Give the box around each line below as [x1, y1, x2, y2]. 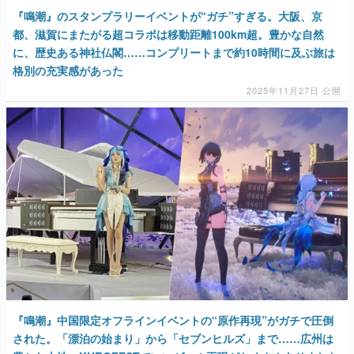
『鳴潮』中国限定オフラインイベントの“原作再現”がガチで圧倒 [13, 311, 333, 328]
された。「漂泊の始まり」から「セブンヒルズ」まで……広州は [13, 330, 333, 346]
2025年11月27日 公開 [247, 84, 341, 97]
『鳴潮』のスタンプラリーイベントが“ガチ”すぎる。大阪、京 [13, 8, 322, 24]
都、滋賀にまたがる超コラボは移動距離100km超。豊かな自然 [13, 26, 324, 43]
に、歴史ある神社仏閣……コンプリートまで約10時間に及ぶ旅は [13, 44, 335, 61]
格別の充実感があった [13, 62, 123, 79]
